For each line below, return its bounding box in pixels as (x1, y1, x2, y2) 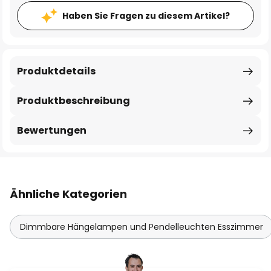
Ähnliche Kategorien (10, 186, 127, 201)
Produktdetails (17, 64, 96, 78)
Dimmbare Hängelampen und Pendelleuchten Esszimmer (20, 221, 263, 233)
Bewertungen (17, 123, 87, 137)
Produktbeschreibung (17, 94, 130, 108)
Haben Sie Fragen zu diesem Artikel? (62, 10, 230, 22)
